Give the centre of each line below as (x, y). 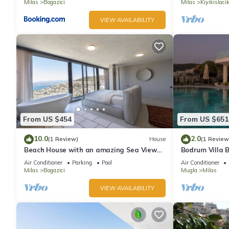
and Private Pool (52, 159)
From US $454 (47, 119)
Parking (82, 162)
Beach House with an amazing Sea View (90, 150)
